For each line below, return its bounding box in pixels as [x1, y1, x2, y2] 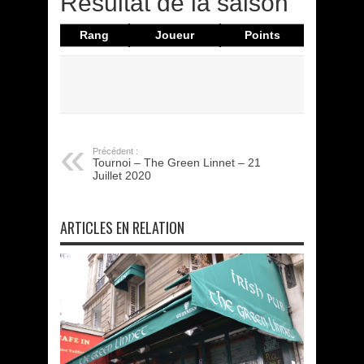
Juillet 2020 [93, 169, 151, 183]
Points [245, 28, 280, 42]
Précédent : [93, 146, 138, 157]
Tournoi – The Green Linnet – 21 [93, 156, 261, 170]
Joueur [155, 28, 194, 42]
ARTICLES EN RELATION [60, 217, 184, 239]
